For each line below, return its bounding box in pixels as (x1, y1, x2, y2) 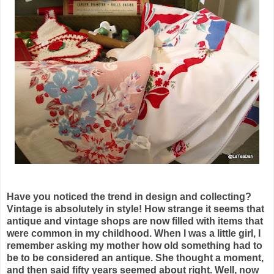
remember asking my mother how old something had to (7, 240, 262, 251)
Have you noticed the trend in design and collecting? (7, 191, 251, 202)
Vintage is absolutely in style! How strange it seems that (7, 203, 264, 214)
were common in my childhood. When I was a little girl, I (7, 228, 261, 239)
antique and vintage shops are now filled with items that (7, 215, 263, 226)
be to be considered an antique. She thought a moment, (7, 252, 264, 263)
